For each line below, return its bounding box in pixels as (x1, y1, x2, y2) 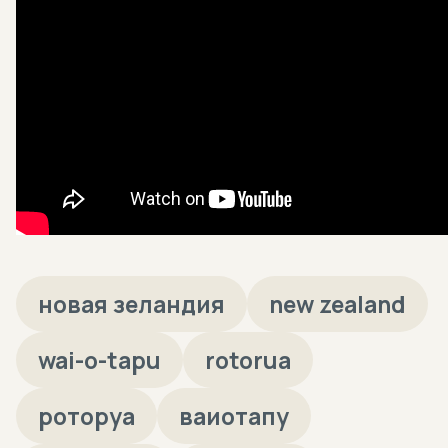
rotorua (205, 344, 291, 377)
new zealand (269, 288, 406, 321)
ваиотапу (179, 400, 289, 433)
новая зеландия (38, 288, 225, 321)
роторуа (38, 400, 135, 433)
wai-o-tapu (38, 344, 161, 377)
